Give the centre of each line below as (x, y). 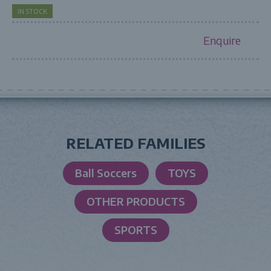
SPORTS (135, 230)
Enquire (222, 40)
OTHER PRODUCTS (135, 201)
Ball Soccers (106, 173)
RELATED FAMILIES (135, 143)
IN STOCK (32, 11)
